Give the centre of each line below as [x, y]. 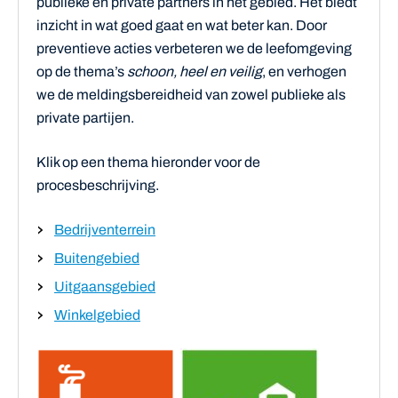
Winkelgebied [97, 314]
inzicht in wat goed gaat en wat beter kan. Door [182, 25]
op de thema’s [82, 71]
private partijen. [85, 117]
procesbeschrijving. [98, 185]
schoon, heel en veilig [195, 71]
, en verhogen [304, 71]
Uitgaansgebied [105, 286]
